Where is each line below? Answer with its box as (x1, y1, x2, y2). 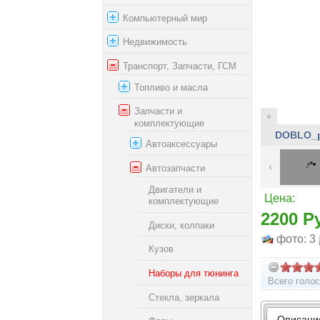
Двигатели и (149, 184, 201, 195)
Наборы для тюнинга (149, 267, 239, 279)
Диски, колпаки (149, 219, 214, 231)
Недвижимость (123, 36, 187, 47)
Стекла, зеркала (149, 291, 219, 303)
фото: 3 (274, 233, 319, 246)
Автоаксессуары (146, 138, 217, 149)
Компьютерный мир (123, 12, 207, 24)
